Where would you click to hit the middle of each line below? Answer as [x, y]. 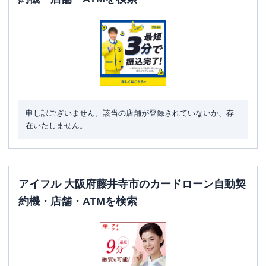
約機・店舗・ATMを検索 [78, 201]
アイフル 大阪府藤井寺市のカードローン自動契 [132, 184]
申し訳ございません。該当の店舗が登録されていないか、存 [130, 113]
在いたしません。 [56, 126]
